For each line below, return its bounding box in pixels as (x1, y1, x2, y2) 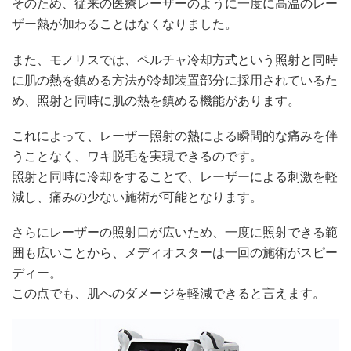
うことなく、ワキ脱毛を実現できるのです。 (12, 149, 262, 163)
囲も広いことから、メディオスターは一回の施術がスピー (12, 245, 338, 259)
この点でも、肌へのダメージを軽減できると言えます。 (12, 286, 325, 300)
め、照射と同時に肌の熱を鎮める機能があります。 (12, 93, 300, 107)
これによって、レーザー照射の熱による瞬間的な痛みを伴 (12, 128, 338, 143)
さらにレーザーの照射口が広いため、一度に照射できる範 (12, 225, 338, 239)
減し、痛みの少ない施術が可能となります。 (12, 190, 262, 204)
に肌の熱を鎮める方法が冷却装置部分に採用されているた (12, 73, 338, 87)
